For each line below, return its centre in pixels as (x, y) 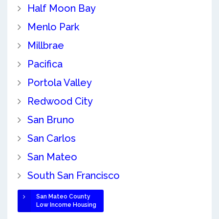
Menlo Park (53, 27)
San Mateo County (63, 196)
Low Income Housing (66, 205)
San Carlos (51, 138)
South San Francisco (73, 175)
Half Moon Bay (61, 8)
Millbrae (45, 45)
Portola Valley (59, 82)
